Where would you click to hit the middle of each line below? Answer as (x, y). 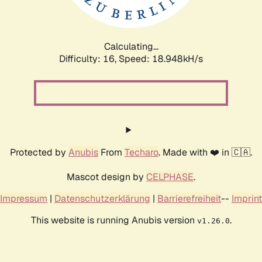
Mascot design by (106, 177)
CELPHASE (170, 177)
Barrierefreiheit (189, 198)
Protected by (39, 152)
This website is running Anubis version (114, 220)
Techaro (142, 152)
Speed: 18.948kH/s (161, 58)
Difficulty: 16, (89, 58)
